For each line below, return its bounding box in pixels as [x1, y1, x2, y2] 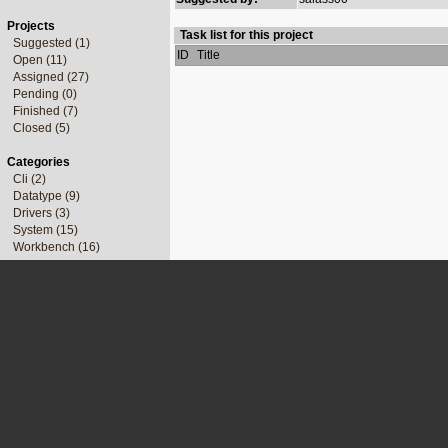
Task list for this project [180, 28, 313, 42]
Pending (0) [13, 87, 77, 101]
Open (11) [13, 53, 67, 67]
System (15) [13, 223, 78, 237]
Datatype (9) [13, 189, 80, 203]
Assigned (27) [13, 70, 89, 84]
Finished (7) [13, 104, 78, 118]
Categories [7, 155, 70, 169]
